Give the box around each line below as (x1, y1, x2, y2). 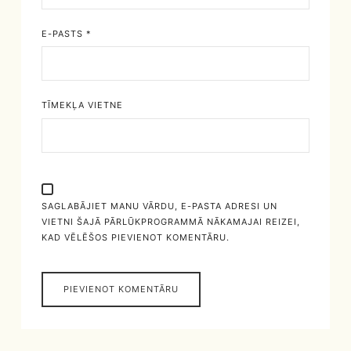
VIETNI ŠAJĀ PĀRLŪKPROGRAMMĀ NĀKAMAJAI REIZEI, (41, 215, 300, 227)
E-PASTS (41, 27, 86, 39)
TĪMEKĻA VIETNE (41, 100, 123, 111)
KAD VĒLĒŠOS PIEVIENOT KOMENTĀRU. (41, 231, 230, 243)
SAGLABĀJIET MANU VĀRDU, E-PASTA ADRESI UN (41, 200, 277, 212)
